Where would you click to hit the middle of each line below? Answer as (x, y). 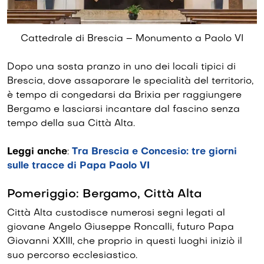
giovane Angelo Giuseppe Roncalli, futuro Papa (121, 228)
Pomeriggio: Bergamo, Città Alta (104, 195)
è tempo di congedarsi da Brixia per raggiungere (124, 96)
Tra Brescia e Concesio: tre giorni (154, 152)
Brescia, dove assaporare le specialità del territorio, (130, 82)
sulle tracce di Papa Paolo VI (78, 166)
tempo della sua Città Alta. (71, 124)
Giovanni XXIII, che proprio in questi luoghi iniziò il (125, 242)
